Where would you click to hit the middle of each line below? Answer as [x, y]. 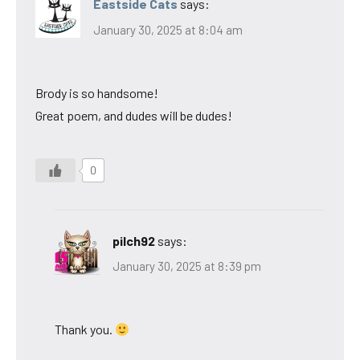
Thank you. [85, 329]
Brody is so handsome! [97, 92]
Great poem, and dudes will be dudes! [134, 115]
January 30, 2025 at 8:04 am [168, 29]
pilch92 [134, 240]
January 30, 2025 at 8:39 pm [187, 266]
